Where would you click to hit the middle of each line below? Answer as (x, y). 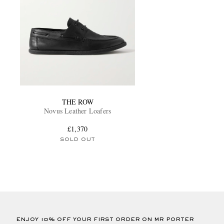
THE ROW (77, 101)
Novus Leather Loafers (78, 110)
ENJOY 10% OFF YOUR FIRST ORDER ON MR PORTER (105, 219)
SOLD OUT (77, 139)
